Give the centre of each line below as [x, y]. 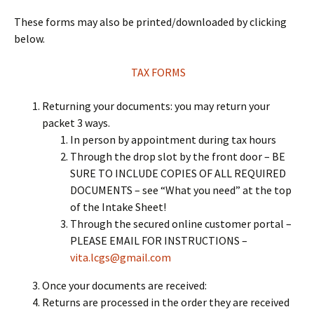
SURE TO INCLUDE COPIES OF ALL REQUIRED [178, 173]
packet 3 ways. [76, 123]
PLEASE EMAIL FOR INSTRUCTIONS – [159, 240]
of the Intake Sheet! [118, 207]
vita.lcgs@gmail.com [121, 257]
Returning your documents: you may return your [156, 106]
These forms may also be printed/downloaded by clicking [150, 22]
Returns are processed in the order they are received [166, 302]
